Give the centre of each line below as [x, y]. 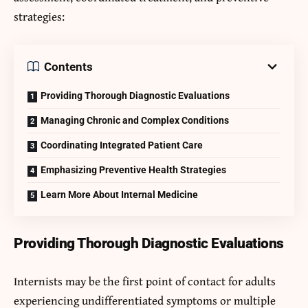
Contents [68, 66]
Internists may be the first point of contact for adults [145, 281]
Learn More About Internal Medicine [119, 195]
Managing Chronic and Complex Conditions [135, 121]
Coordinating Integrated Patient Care [122, 145]
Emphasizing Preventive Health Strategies [133, 170]
